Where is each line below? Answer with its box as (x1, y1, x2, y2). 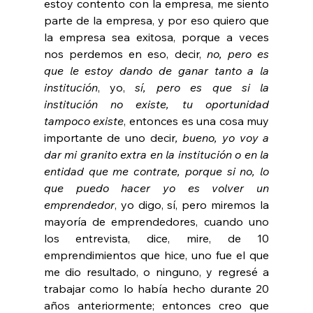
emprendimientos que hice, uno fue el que (43, 248, 270, 263)
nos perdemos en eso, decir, (43, 47, 207, 61)
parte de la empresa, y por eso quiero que (43, 13, 270, 28)
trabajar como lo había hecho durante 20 (43, 282, 270, 296)
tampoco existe (43, 114, 124, 129)
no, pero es (206, 47, 270, 61)
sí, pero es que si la (135, 80, 270, 95)
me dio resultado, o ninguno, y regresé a (43, 265, 270, 279)
